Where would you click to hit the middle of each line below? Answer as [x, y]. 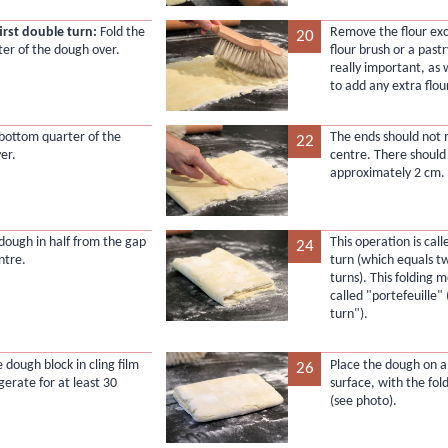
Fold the [121, 33]
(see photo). [363, 401]
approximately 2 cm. [387, 174]
